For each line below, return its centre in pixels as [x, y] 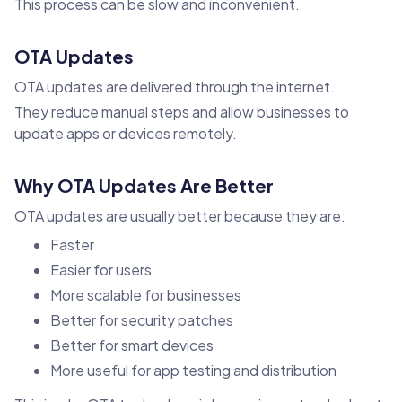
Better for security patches [142, 320]
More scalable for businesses [146, 295]
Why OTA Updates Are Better [144, 186]
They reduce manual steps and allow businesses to [182, 112]
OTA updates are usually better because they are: [180, 216]
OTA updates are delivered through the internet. [175, 87]
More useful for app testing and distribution [193, 371]
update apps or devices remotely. [126, 134]
